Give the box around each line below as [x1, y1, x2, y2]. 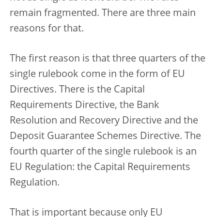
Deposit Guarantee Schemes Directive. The [10, 131, 201, 141]
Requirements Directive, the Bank [10, 100, 159, 110]
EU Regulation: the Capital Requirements [10, 162, 190, 172]
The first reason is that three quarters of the [10, 54, 205, 64]
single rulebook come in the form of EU [10, 69, 185, 79]
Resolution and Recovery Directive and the [10, 116, 198, 126]
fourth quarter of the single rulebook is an [10, 147, 197, 157]
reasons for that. [10, 24, 84, 34]
